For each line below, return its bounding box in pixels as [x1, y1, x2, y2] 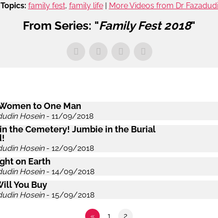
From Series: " [23, 18, 99, 33]
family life [69, 1, 103, 10]
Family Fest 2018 [99, 18, 191, 33]
